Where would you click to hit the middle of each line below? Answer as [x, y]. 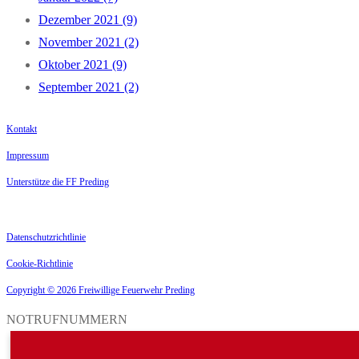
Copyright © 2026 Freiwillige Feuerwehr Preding [101, 290]
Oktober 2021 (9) [83, 65]
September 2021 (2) [89, 87]
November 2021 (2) [89, 42]
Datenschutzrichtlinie [46, 237]
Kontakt [22, 129]
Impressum [28, 155]
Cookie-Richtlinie [40, 264]
